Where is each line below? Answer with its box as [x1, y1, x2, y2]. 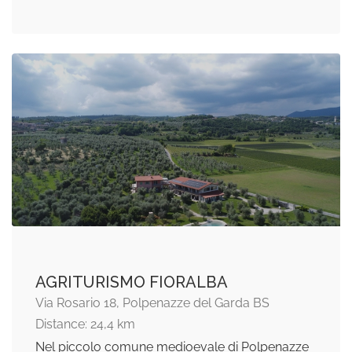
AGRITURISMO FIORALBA [35, 273, 228, 292]
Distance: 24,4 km [35, 317, 135, 332]
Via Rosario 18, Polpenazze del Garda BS [35, 295, 269, 311]
